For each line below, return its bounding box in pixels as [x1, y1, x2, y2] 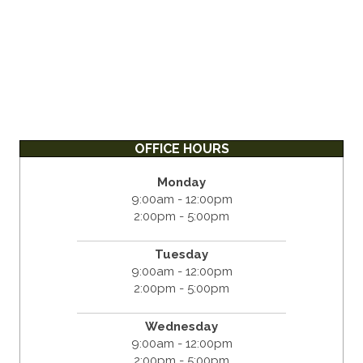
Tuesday [155, 247, 208, 263]
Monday [157, 175, 206, 190]
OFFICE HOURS [134, 141, 229, 157]
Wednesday [145, 319, 218, 335]
